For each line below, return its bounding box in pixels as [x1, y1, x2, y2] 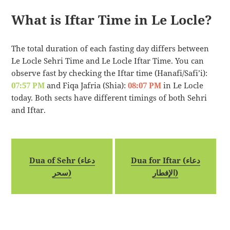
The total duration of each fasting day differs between [11, 43, 209, 54]
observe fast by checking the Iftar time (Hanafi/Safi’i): [11, 68, 208, 79]
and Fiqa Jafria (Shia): [45, 80, 128, 91]
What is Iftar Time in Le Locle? [11, 10, 213, 28]
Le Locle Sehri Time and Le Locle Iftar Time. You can [11, 55, 204, 66]
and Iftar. [11, 105, 46, 116]
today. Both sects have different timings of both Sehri [11, 92, 207, 103]
